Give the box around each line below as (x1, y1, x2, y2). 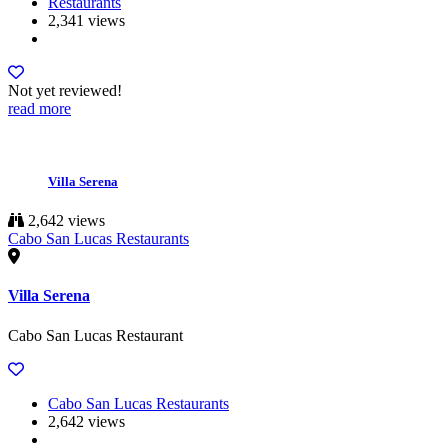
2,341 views (48, 11, 125, 29)
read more (8, 99, 71, 117)
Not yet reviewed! (8, 81, 122, 99)
